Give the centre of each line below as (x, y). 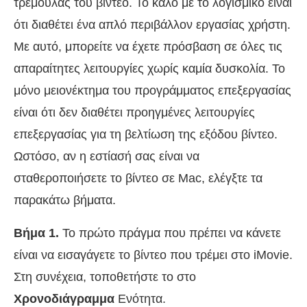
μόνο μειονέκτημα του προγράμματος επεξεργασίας (152, 91)
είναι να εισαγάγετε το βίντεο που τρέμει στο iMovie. (153, 255)
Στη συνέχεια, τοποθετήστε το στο (105, 277)
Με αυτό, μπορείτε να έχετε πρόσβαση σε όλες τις (148, 47)
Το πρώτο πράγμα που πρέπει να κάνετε (170, 233)
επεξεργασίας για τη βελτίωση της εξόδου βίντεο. (146, 135)
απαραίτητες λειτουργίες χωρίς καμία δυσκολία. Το (149, 69)
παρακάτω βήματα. (65, 200)
